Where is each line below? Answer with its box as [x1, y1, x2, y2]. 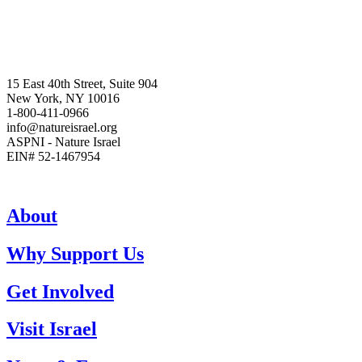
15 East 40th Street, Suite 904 [6, 76, 158, 90]
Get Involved [6, 280, 114, 302]
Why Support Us [6, 242, 144, 264]
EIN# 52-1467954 [6, 149, 100, 163]
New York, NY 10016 [6, 90, 120, 105]
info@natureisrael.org [6, 120, 117, 134]
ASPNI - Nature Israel [6, 134, 120, 149]
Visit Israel [6, 318, 97, 340]
